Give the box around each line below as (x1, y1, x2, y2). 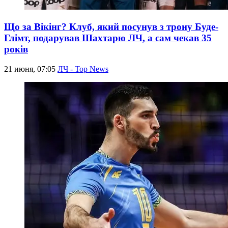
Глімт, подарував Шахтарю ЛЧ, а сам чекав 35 (4, 32, 212, 43)
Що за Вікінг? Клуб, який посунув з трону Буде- (4, 21, 218, 32)
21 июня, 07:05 (4, 64, 58, 73)
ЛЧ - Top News (58, 64, 108, 73)
